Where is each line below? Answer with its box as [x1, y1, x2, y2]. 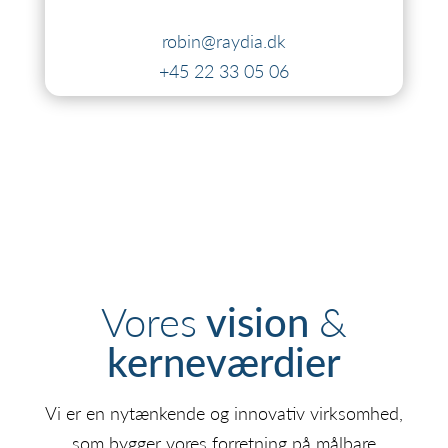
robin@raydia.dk [161, 28, 286, 53]
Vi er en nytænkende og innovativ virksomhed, [44, 400, 403, 425]
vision [196, 292, 319, 349]
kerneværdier [106, 332, 341, 389]
